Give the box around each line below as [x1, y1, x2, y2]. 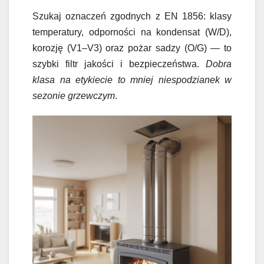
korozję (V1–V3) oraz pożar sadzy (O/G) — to [32, 43, 232, 54]
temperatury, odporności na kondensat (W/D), [32, 27, 232, 38]
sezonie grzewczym [32, 91, 115, 101]
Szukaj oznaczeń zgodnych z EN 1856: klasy [32, 11, 232, 22]
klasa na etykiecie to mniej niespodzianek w [32, 75, 232, 85]
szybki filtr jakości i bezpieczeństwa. [32, 59, 206, 70]
